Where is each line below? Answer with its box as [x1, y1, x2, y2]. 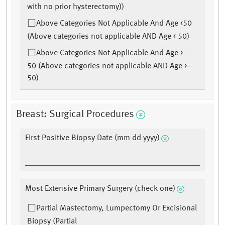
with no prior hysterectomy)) [27, 3, 124, 12]
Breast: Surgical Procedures [16, 109, 134, 120]
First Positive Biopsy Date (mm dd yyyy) [25, 134, 160, 143]
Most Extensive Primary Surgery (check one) [25, 185, 175, 193]
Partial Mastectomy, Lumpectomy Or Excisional [36, 204, 197, 213]
